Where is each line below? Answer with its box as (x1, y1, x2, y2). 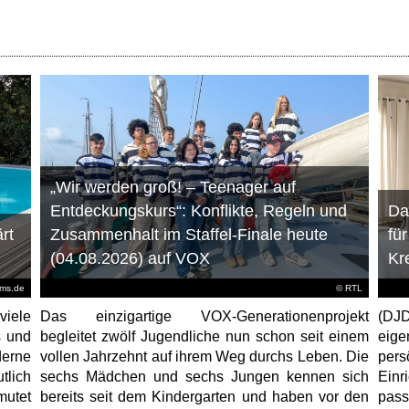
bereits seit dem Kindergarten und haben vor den (39, 389, 369, 405)
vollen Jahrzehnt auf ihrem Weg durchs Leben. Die (39, 349, 369, 365)
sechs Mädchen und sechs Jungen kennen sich (39, 369, 369, 385)
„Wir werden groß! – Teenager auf (49, 178, 296, 197)
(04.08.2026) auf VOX (49, 249, 210, 268)
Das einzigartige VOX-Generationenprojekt (39, 309, 369, 325)
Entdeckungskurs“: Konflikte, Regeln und (49, 202, 347, 221)
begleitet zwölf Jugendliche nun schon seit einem (39, 329, 369, 345)
